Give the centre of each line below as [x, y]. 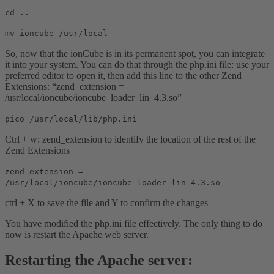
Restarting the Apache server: [99, 260]
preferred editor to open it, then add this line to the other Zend [123, 75]
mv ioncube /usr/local [56, 33]
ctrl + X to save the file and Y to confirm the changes [106, 202]
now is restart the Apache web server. [77, 234]
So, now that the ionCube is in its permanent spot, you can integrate [135, 53]
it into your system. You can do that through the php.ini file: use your [137, 64]
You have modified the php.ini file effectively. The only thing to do [134, 223]
